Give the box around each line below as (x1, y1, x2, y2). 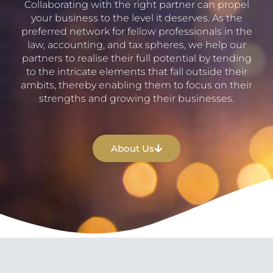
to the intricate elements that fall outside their (26, 66, 247, 78)
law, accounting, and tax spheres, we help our (27, 39, 246, 51)
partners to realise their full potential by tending (21, 52, 252, 65)
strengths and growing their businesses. (39, 93, 234, 105)
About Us (111, 143, 154, 155)
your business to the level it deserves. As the (30, 12, 243, 24)
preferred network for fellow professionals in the (21, 26, 252, 38)
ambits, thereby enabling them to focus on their (21, 79, 252, 91)
